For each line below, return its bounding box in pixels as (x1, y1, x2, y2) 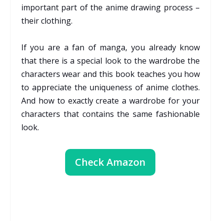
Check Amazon (75, 155, 146, 169)
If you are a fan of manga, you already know (21, 41, 200, 53)
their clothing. (21, 15, 73, 26)
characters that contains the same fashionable (21, 108, 200, 119)
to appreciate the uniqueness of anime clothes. (21, 81, 200, 93)
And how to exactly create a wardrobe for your (21, 95, 200, 106)
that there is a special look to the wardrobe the (21, 55, 200, 66)
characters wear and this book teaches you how (21, 68, 200, 79)
